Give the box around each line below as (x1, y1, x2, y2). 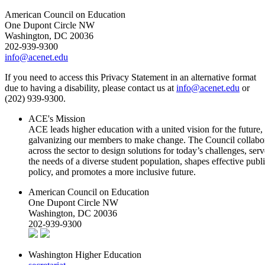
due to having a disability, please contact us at (5, 82, 176, 93)
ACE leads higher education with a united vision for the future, (28, 124, 263, 134)
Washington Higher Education (28, 249, 141, 260)
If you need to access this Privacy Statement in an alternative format (5, 72, 256, 82)
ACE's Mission (28, 113, 85, 124)
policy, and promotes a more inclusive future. (28, 166, 196, 177)
